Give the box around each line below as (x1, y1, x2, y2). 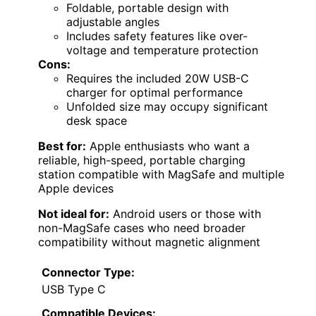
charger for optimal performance (66, 85, 243, 100)
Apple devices (38, 181, 114, 196)
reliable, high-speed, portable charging (38, 153, 245, 168)
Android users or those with (109, 207, 261, 221)
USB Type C (42, 282, 106, 297)
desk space (66, 114, 127, 128)
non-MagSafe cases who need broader (38, 221, 245, 236)
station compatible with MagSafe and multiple (38, 167, 284, 182)
